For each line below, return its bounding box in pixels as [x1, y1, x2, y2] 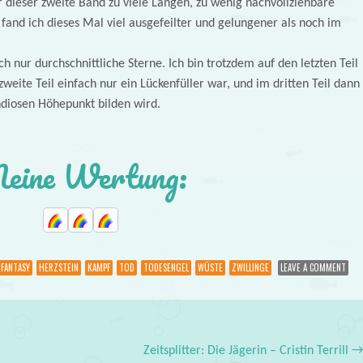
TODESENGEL [143, 261, 189, 275]
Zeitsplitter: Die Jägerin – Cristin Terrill [143, 344, 352, 358]
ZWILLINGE [231, 261, 269, 275]
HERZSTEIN [38, 261, 79, 275]
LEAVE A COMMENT [280, 261, 346, 275]
